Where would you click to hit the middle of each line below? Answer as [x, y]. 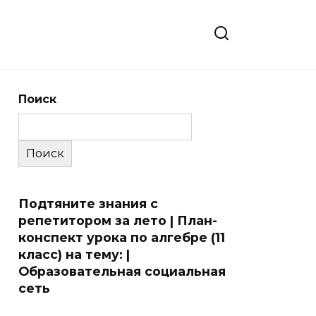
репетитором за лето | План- [118, 220]
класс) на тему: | [74, 254]
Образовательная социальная [122, 271]
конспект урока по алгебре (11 [122, 237]
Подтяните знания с [88, 203]
